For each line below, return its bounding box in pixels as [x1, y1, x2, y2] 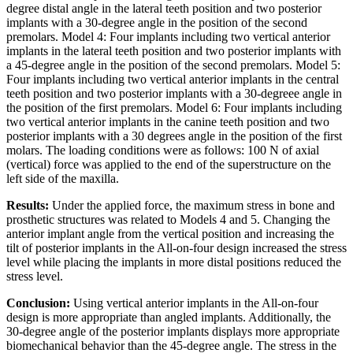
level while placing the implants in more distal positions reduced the [6, 255, 341, 269]
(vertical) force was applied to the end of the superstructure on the [6, 157, 331, 171]
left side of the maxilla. [6, 171, 119, 185]
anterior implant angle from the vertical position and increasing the [6, 226, 334, 240]
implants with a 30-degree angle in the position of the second [6, 15, 307, 29]
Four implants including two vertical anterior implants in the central [6, 72, 339, 86]
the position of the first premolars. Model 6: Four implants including [6, 100, 342, 114]
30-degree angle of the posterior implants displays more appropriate [6, 324, 340, 338]
